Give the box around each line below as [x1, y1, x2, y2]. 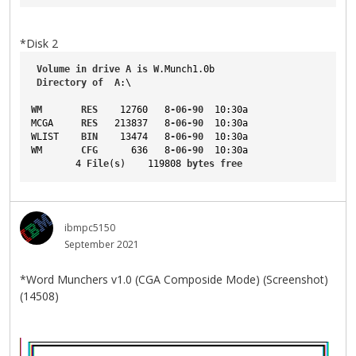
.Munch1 [159, 63, 198, 75]
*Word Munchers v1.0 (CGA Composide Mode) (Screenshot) [20, 271, 328, 287]
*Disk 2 [20, 35, 58, 51]
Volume [37, 63, 70, 75]
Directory [37, 76, 87, 88]
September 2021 [64, 237, 139, 251]
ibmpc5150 [64, 220, 115, 234]
